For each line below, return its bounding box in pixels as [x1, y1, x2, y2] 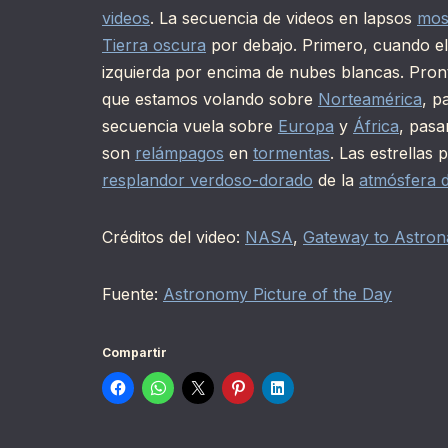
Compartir [102, 345, 167, 361]
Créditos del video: [102, 227, 245, 248]
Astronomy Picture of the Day [163, 284, 392, 305]
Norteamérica [318, 89, 422, 110]
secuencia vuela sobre [102, 116, 278, 137]
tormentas [253, 143, 330, 164]
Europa [278, 116, 334, 137]
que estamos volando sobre [102, 89, 318, 110]
